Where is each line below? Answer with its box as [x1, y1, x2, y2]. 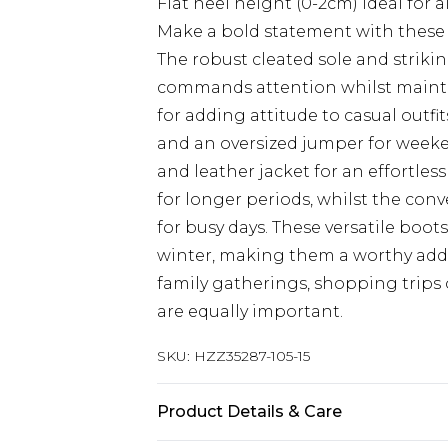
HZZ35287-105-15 [194, 347, 310, 365]
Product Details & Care [157, 402, 342, 421]
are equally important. [157, 302, 343, 321]
